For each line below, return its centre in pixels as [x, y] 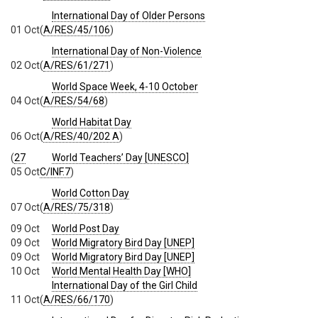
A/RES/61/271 [77, 66]
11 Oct [25, 300]
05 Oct [25, 172]
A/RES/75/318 [77, 208]
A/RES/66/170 [77, 300]
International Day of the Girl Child [125, 286]
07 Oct [25, 208]
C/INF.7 [55, 172]
